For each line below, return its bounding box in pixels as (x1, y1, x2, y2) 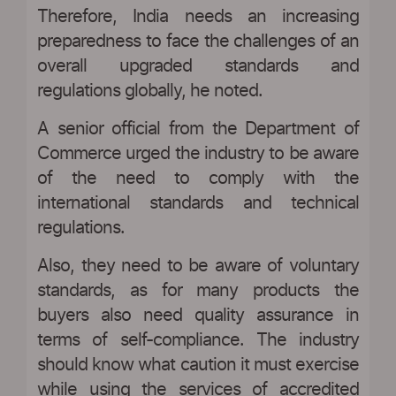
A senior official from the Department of (37, 119, 359, 138)
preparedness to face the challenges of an (37, 32, 359, 50)
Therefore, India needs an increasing (37, 7, 359, 26)
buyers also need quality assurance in (37, 306, 359, 324)
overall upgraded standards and (37, 57, 359, 75)
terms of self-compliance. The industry (37, 331, 359, 349)
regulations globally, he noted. (37, 81, 263, 100)
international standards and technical (37, 194, 359, 212)
